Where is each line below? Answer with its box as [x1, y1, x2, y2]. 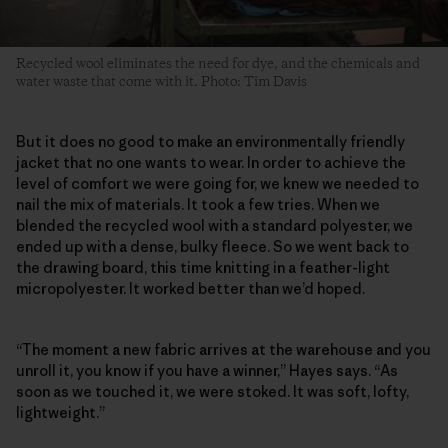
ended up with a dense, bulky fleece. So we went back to [16, 236, 409, 256]
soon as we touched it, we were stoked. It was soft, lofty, [16, 381, 409, 401]
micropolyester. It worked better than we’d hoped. [16, 278, 365, 298]
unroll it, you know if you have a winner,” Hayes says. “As [16, 360, 398, 380]
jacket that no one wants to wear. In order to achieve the [16, 152, 406, 172]
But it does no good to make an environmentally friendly [16, 131, 405, 151]
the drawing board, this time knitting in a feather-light [16, 257, 390, 277]
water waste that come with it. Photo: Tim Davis [16, 72, 307, 91]
